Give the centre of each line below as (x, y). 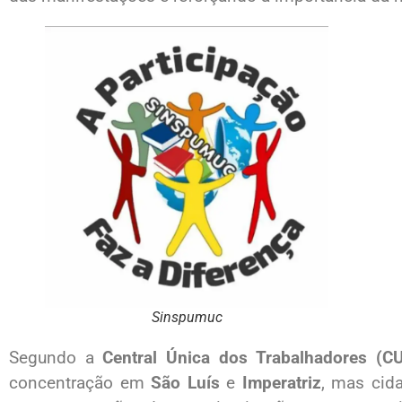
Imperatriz (281, 383)
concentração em (80, 383)
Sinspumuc (187, 318)
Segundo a (56, 358)
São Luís (185, 383)
